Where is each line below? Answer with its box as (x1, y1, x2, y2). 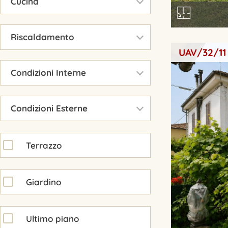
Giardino (26, 176, 61, 187)
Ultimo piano (26, 213, 79, 224)
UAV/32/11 (178, 46, 226, 59)
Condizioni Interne (11, 67, 86, 78)
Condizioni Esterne (11, 103, 88, 113)
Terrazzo (26, 139, 62, 151)
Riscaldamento (11, 32, 74, 42)
